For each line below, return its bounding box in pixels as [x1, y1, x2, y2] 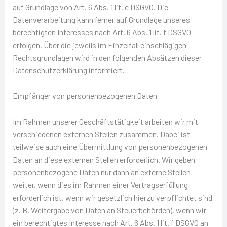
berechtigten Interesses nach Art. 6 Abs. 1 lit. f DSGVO [12, 27, 191, 37]
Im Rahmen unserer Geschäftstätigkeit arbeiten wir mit [12, 116, 198, 126]
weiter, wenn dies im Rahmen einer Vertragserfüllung [12, 179, 188, 190]
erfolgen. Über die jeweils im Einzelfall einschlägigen [12, 40, 186, 50]
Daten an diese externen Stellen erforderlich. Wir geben [12, 154, 195, 164]
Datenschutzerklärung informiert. [12, 65, 125, 75]
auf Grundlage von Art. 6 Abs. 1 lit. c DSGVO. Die [12, 2, 168, 12]
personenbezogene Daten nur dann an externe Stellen [12, 167, 191, 177]
